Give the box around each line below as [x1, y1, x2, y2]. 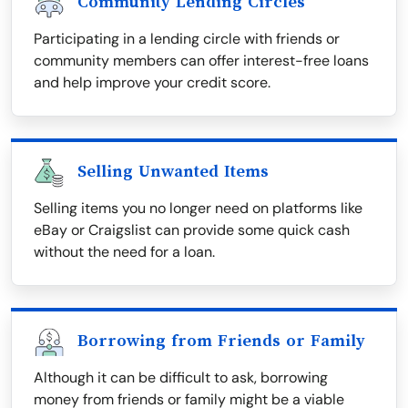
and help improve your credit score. [34, 73, 270, 93]
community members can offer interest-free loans [34, 51, 369, 71]
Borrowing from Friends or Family [77, 331, 365, 351]
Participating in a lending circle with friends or [34, 29, 340, 49]
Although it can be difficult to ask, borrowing [34, 368, 328, 388]
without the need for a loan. [34, 242, 215, 262]
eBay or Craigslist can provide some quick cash [34, 220, 350, 240]
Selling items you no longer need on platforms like [34, 199, 362, 219]
